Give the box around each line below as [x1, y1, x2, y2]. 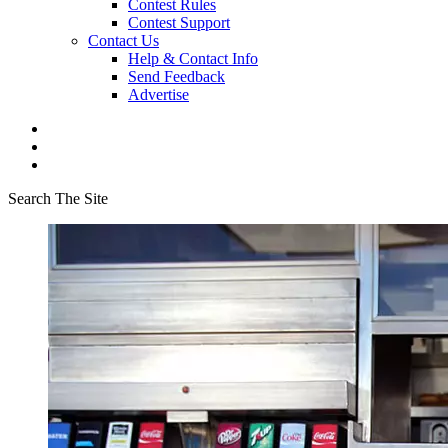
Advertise [128, 86, 189, 103]
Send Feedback [128, 68, 225, 85]
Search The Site [8, 190, 108, 207]
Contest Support [128, 14, 230, 31]
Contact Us [88, 32, 159, 49]
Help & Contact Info [128, 50, 258, 67]
